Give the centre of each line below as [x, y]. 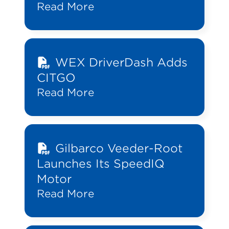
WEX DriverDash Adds [121, 63]
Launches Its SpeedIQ [101, 164]
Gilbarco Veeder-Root [119, 148]
